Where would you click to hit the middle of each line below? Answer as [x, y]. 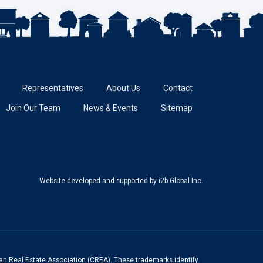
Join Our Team [33, 108]
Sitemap [177, 108]
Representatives [53, 88]
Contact [178, 88]
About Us [123, 88]
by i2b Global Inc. [176, 181]
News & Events [111, 108]
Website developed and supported [94, 181]
